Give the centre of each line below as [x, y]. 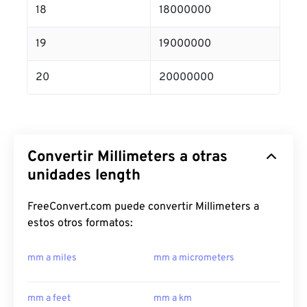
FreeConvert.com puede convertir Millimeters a [143, 207]
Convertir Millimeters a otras [127, 157]
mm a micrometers [194, 258]
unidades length [84, 176]
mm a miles [52, 258]
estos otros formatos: [80, 223]
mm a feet [49, 298]
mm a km [173, 298]
